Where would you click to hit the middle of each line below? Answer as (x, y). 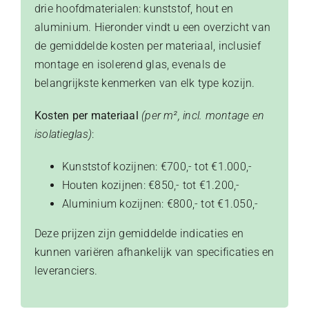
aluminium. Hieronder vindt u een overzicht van (152, 28)
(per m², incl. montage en (203, 116)
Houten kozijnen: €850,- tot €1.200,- (151, 186)
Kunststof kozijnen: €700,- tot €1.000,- (157, 167)
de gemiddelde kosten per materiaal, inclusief (147, 46)
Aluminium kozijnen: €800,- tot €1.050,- (160, 204)
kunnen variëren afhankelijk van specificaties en (154, 252)
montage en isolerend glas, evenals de (130, 65)
